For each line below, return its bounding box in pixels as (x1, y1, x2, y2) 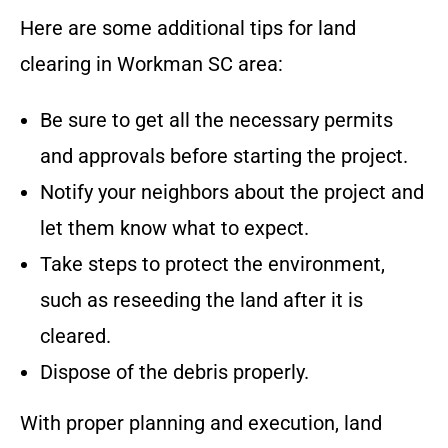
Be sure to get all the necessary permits (40, 108, 393, 133)
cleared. (40, 324, 111, 349)
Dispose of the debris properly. (40, 360, 309, 385)
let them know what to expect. (40, 216, 309, 241)
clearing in (20, 52, 117, 77)
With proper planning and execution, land (20, 411, 382, 436)
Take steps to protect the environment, (40, 252, 385, 277)
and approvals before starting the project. (40, 144, 408, 169)
